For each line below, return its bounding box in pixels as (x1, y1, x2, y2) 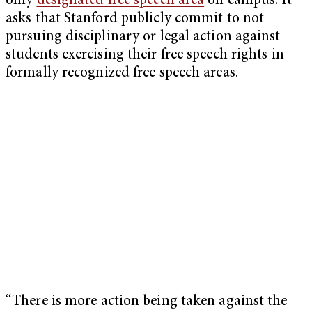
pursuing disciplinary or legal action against (6, 29, 281, 45)
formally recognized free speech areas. (6, 65, 242, 81)
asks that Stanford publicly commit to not (6, 11, 265, 26)
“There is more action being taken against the (6, 294, 288, 309)
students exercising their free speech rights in (6, 47, 284, 63)
